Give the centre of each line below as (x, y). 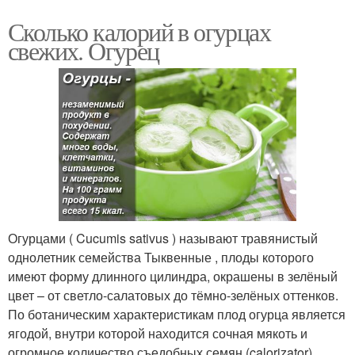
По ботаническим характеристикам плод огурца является (177, 315)
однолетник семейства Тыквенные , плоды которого (161, 258)
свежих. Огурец (84, 50)
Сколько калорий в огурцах (139, 31)
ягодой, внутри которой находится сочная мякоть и (158, 334)
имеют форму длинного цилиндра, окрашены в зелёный (173, 277)
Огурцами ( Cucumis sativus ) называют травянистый (163, 239)
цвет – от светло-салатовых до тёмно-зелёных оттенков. (173, 296)
